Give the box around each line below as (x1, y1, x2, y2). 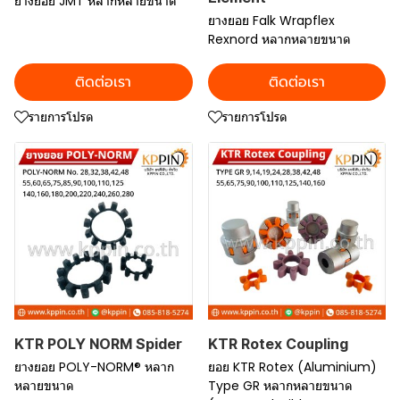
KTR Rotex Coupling (207, 335, 348, 353)
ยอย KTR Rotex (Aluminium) (207, 358, 377, 376)
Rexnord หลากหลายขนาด (207, 29, 351, 48)
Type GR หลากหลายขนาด (207, 377, 353, 395)
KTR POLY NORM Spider (14, 335, 182, 353)
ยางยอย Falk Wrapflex (207, 11, 335, 29)
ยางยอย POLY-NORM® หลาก (14, 358, 174, 376)
